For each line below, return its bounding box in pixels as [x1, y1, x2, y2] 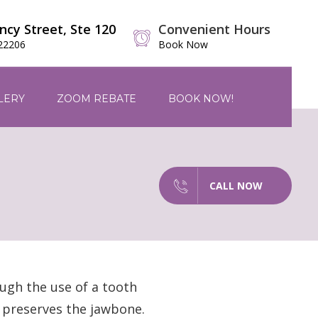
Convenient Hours [158, 21, 270, 38]
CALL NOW [209, 179, 263, 192]
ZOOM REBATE [56, 92, 136, 105]
